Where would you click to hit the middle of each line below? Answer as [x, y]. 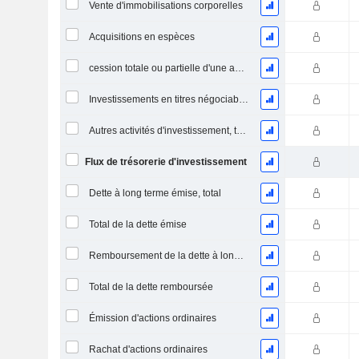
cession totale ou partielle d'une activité [239, 68]
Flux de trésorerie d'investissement [165, 162]
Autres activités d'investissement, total [241, 131]
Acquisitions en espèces [141, 37]
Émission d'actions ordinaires [152, 318]
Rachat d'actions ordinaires [148, 349]
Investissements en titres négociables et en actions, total [243, 99]
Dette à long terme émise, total [155, 193]
